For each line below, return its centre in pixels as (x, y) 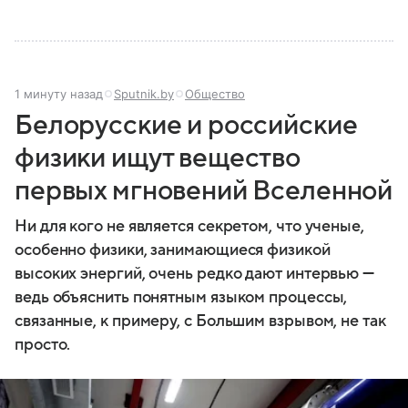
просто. (43, 345)
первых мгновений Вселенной (204, 191)
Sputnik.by (144, 94)
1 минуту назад (59, 94)
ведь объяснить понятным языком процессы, (181, 298)
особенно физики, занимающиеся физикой (173, 250)
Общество (215, 94)
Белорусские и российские (186, 126)
